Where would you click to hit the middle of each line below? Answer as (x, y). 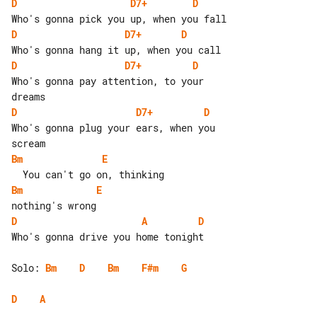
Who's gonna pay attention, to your (110, 81)
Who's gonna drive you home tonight (108, 236)
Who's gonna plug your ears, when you (116, 127)
